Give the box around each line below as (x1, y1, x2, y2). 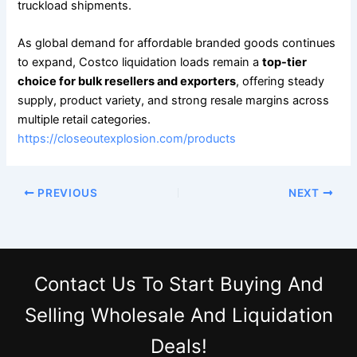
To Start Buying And (135, 273, 324, 296)
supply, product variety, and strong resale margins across (18, 93, 330, 108)
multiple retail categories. (18, 112, 151, 127)
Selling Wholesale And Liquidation (24, 304, 333, 328)
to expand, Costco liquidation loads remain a (18, 55, 263, 70)
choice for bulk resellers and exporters (18, 74, 237, 89)
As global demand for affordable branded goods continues (18, 36, 336, 51)
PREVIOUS (34, 186, 98, 200)
